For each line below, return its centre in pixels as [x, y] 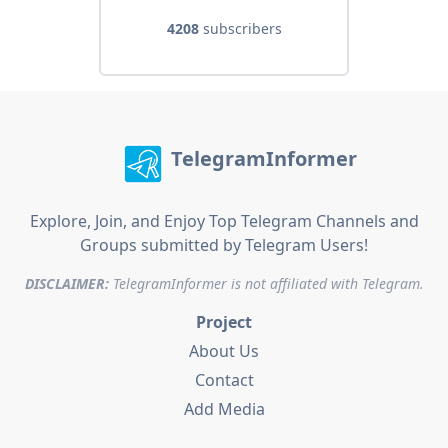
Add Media [224, 409]
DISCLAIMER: [66, 284]
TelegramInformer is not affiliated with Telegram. [266, 284]
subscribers [240, 29]
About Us [224, 351]
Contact [224, 380]
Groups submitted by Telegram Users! [224, 245]
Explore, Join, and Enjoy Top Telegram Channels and [224, 221]
